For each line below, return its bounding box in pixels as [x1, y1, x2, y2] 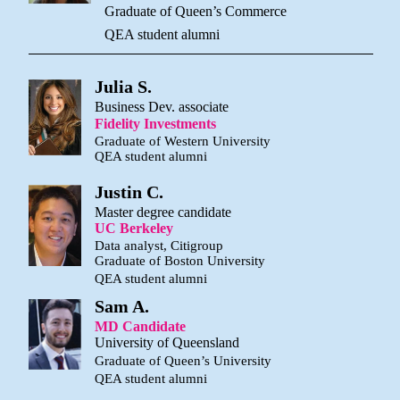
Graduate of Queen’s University [95, 353, 271, 368]
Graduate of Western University [95, 134, 271, 149]
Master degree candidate [95, 204, 231, 220]
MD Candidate [95, 318, 186, 334]
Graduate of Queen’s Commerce [104, 4, 287, 20]
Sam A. [95, 296, 149, 316]
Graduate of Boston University [95, 253, 265, 268]
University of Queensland [95, 334, 239, 350]
